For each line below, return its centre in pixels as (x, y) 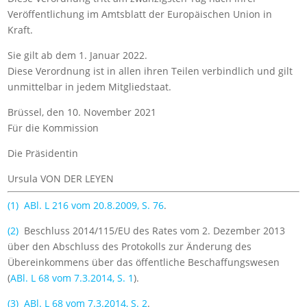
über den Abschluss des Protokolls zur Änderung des (130, 247)
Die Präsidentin (43, 153)
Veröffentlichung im (55, 14)
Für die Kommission (53, 128)
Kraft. (21, 30)
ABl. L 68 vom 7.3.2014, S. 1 (72, 278)
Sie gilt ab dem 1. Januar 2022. (78, 56)
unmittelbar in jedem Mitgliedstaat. (90, 87)
